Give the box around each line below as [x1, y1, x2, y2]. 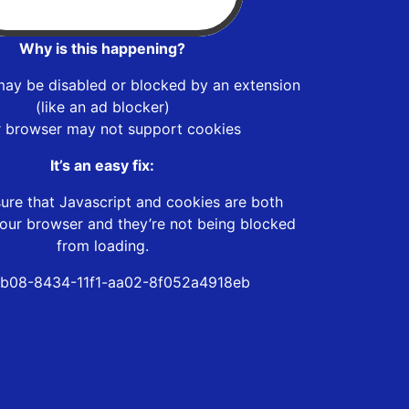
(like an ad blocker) [35, 97, 170, 116]
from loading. [56, 236, 149, 255]
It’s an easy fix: [50, 155, 154, 174]
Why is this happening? [19, 38, 185, 58]
